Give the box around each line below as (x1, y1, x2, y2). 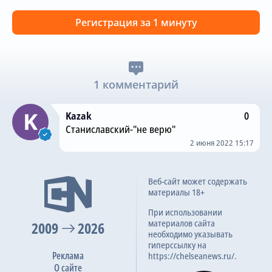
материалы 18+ (148, 186, 205, 198)
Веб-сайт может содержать (148, 175, 247, 187)
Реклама (52, 248, 84, 262)
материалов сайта (148, 217, 215, 229)
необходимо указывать (148, 228, 233, 240)
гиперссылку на (148, 239, 206, 251)
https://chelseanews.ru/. (148, 250, 236, 262)
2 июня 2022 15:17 (190, 137, 254, 148)
